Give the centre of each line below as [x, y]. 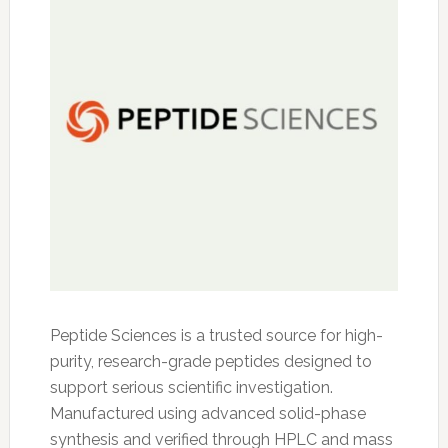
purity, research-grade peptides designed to [210, 362]
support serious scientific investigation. [191, 388]
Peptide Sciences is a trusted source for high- [216, 336]
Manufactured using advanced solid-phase [207, 414]
